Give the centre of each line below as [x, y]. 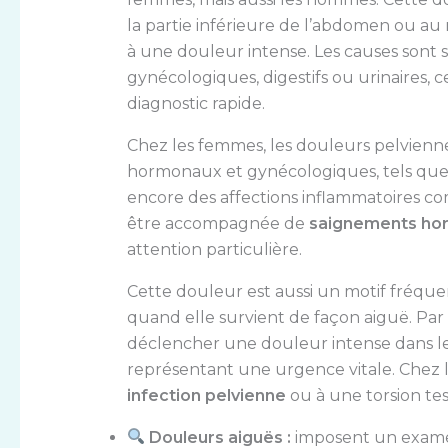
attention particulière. [214, 249]
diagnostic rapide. [195, 103]
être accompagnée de [217, 223]
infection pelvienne [206, 395]
